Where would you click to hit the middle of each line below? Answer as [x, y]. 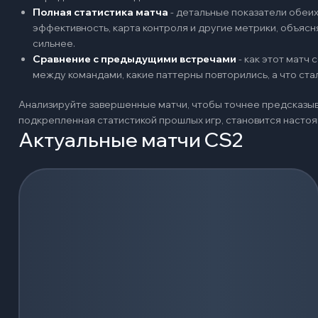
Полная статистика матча [100, 12]
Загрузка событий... [70, 175]
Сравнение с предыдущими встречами [135, 59]
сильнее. [54, 43]
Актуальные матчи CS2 [131, 139]
